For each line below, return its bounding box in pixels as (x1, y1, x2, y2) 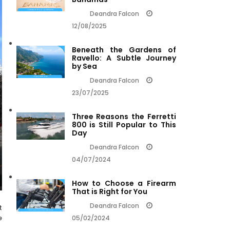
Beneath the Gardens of (71, 45, 176, 55)
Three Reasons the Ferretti (71, 111, 176, 122)
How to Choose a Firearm (71, 178, 176, 189)
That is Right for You (71, 186, 147, 197)
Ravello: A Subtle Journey (71, 53, 176, 64)
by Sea (71, 61, 97, 72)
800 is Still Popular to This (71, 120, 176, 130)
